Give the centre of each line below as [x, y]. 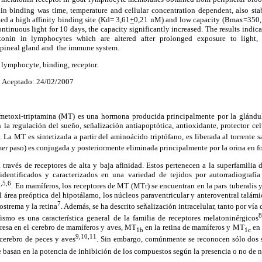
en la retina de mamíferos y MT [195, 227]
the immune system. [88, 47]
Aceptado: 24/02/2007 [38, 82]
